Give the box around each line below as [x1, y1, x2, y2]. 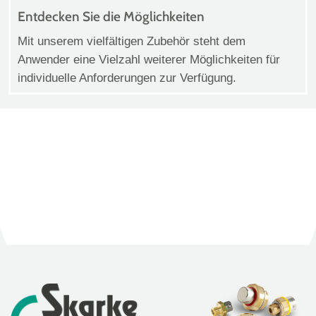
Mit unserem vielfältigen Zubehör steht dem [18, 34, 245, 48]
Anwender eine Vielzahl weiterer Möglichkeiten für [18, 52, 280, 66]
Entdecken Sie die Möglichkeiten [18, 8, 205, 25]
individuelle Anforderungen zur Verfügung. [18, 71, 236, 85]
